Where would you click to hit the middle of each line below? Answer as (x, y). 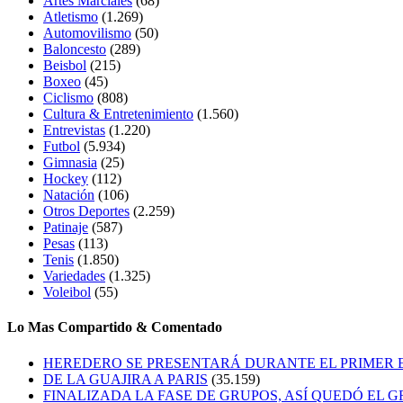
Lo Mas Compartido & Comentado (115, 327)
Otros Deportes (86, 211)
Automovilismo (87, 33)
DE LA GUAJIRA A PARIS (125, 379)
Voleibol (67, 292)
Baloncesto (75, 49)
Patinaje (66, 228)
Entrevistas (74, 130)
